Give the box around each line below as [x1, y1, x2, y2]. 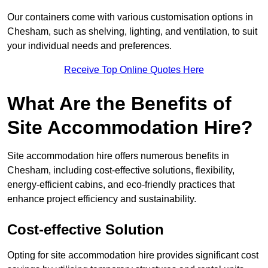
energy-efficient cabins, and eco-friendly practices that [7, 179, 234, 190]
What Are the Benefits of [7, 93, 232, 115]
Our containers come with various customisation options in [7, 12, 253, 23]
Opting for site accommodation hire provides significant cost [7, 250, 258, 261]
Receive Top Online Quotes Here [64, 65, 204, 75]
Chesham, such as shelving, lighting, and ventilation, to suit [7, 26, 257, 37]
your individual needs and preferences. [7, 41, 172, 51]
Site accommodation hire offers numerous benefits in [7, 151, 229, 162]
